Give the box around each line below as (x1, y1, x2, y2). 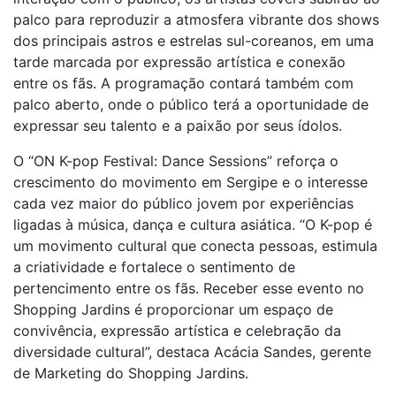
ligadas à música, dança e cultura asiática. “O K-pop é (13, 216, 372, 233)
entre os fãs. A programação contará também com (13, 74, 354, 92)
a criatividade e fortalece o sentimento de (13, 258, 295, 276)
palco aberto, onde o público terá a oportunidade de (13, 95, 369, 113)
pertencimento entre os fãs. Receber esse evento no (13, 279, 364, 297)
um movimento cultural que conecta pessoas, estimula (13, 237, 377, 255)
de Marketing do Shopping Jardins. (13, 364, 248, 382)
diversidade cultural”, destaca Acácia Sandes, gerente (13, 343, 371, 361)
